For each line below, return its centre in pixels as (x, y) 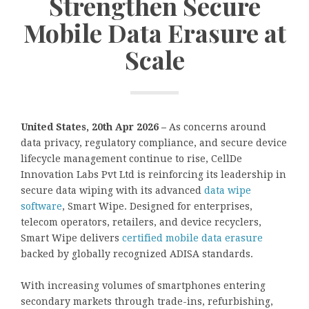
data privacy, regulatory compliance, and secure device (154, 143)
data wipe (226, 191)
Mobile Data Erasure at (154, 32)
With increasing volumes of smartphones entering (143, 286)
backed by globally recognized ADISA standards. (137, 254)
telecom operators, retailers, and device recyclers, (141, 222)
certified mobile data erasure (191, 238)
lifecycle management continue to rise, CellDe (131, 159)
